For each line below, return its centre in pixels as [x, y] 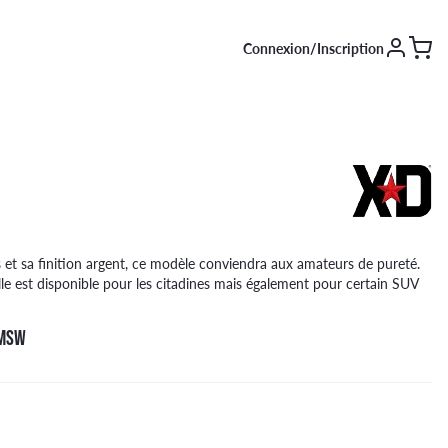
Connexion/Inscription [313, 48]
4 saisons [60, 243]
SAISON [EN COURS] [92, 172]
